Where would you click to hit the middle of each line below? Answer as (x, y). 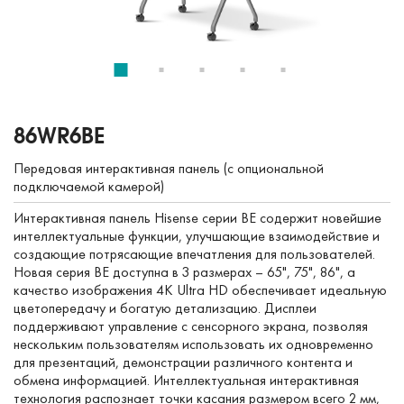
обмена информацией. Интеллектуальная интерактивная (186, 380)
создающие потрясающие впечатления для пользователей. (194, 253)
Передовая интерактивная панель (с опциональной (169, 168)
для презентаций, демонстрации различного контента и (183, 362)
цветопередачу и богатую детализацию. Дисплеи (165, 308)
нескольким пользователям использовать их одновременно (193, 344)
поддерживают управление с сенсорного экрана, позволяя (191, 326)
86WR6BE (59, 134)
